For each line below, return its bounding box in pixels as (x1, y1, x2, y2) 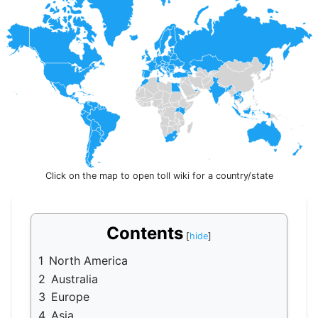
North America (49, 253, 128, 268)
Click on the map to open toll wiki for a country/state (45, 170, 273, 182)
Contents (106, 223, 183, 244)
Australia (51, 271, 99, 286)
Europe (51, 290, 90, 305)
